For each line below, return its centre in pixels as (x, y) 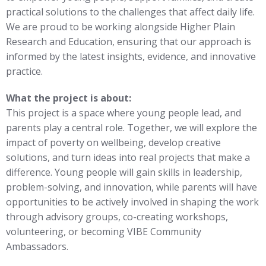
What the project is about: (69, 98)
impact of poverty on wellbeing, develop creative (113, 143)
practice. (24, 72)
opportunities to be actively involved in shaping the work (132, 202)
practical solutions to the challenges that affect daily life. (130, 12)
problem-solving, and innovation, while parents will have (132, 187)
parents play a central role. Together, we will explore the (132, 128)
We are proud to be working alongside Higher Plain (121, 27)
